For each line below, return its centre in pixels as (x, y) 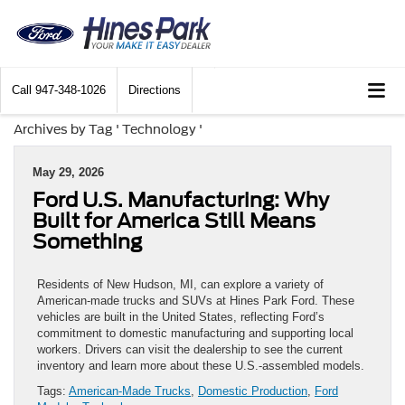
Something (87, 242)
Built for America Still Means (174, 221)
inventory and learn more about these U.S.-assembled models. (201, 366)
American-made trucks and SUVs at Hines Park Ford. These (196, 301)
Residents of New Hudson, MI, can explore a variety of (180, 285)
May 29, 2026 (68, 173)
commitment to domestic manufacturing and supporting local (195, 334)
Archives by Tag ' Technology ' (108, 130)
